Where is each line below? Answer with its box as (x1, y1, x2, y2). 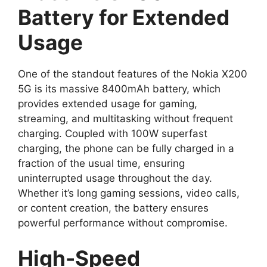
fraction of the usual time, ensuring (18, 157, 185, 169)
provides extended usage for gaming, (18, 97, 197, 110)
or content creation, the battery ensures (18, 201, 209, 214)
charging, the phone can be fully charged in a (18, 142, 234, 154)
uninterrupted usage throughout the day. (18, 172, 212, 184)
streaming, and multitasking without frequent (18, 112, 233, 125)
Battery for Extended (18, 4, 229, 30)
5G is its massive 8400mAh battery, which (18, 82, 221, 95)
